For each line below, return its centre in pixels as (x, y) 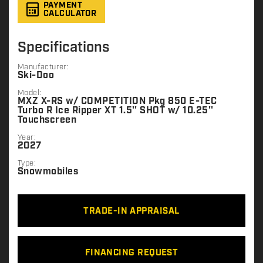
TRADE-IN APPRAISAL (131, 212)
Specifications (64, 48)
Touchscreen (47, 120)
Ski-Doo (36, 76)
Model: (30, 93)
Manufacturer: (43, 68)
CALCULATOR (70, 14)
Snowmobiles (48, 172)
